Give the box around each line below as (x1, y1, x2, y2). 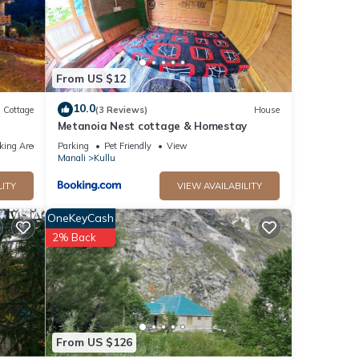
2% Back (51, 231, 96, 244)
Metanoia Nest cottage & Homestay (57, 119, 248, 133)
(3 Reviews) (95, 103, 147, 115)
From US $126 (55, 335, 132, 350)
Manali (57, 152, 86, 164)
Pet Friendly (103, 140, 151, 152)
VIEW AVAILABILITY (177, 180, 262, 192)
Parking (57, 140, 89, 152)
